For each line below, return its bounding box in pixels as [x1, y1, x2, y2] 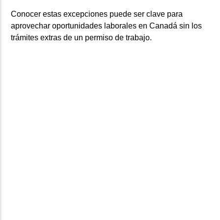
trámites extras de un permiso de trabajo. [11, 33, 152, 42]
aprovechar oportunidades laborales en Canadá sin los [11, 22, 202, 30]
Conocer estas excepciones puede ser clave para [11, 10, 183, 19]
